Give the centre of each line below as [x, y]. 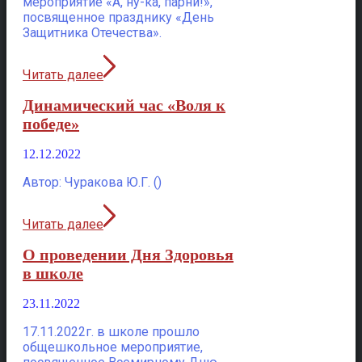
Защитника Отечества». [92, 32]
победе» [51, 123]
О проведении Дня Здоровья [128, 254]
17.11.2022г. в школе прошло [111, 332]
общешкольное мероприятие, [113, 347]
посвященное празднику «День [118, 17]
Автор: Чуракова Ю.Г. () [92, 183]
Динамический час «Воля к [124, 105]
